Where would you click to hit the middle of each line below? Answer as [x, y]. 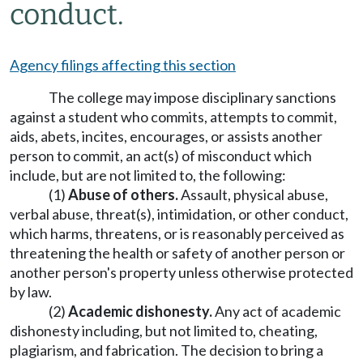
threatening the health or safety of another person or [177, 253]
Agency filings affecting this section [123, 65]
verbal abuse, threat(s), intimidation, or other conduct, [179, 214]
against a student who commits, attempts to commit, [173, 117]
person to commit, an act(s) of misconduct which [161, 156]
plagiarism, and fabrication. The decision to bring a [167, 350]
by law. [31, 292]
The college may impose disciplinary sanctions [192, 97]
